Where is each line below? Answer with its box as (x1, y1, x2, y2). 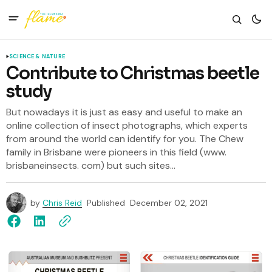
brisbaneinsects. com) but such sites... (6, 159, 175, 172)
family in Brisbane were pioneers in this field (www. (6, 146, 226, 158)
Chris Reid (42, 197, 82, 208)
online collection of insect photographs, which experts (6, 119, 248, 132)
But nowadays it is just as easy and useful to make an (6, 106, 242, 118)
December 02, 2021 (130, 197, 208, 208)
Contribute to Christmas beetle (6, 63, 259, 84)
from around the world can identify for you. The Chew (6, 132, 243, 145)
